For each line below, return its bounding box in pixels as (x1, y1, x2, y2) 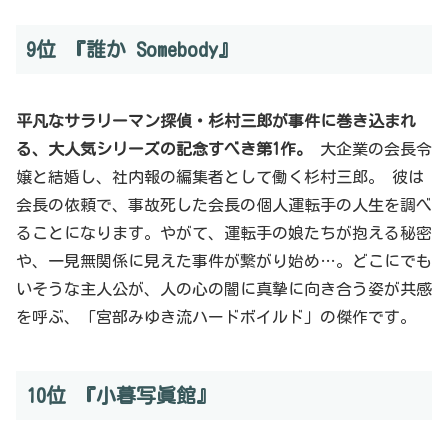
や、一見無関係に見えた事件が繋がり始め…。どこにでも (16, 252, 432, 269)
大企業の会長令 (312, 140, 432, 157)
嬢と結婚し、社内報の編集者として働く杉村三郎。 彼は (16, 168, 424, 185)
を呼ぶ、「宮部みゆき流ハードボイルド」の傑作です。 (16, 308, 416, 325)
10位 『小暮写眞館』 (26, 384, 216, 405)
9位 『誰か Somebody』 (26, 39, 238, 60)
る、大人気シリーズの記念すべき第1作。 (16, 140, 312, 157)
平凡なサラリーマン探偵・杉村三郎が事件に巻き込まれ (16, 112, 416, 129)
